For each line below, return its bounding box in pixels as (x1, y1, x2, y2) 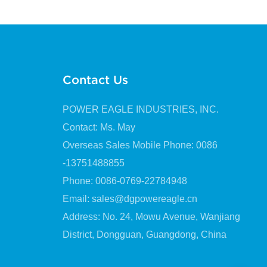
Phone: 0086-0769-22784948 (62, 175, 187, 186)
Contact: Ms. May (62, 122, 135, 132)
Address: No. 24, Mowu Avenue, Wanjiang (62, 211, 240, 222)
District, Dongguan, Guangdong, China (62, 229, 226, 240)
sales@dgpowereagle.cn (91, 193, 197, 204)
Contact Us (62, 73, 128, 86)
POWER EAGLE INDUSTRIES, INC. (62, 104, 219, 114)
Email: (62, 193, 92, 204)
